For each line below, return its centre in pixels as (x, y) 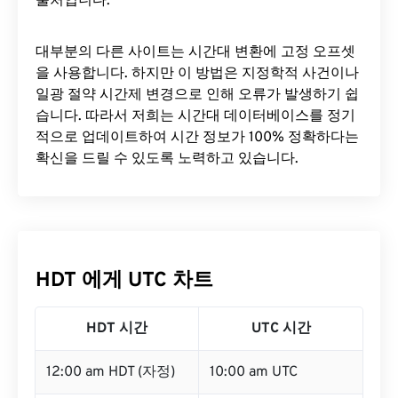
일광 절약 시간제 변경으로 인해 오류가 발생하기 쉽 (197, 95)
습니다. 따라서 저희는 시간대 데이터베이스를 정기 (195, 116)
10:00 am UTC (254, 372)
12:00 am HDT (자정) (111, 372)
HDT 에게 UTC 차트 (124, 281)
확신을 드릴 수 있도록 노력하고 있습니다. (167, 159)
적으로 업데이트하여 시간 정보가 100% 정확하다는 (197, 138)
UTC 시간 (281, 329)
